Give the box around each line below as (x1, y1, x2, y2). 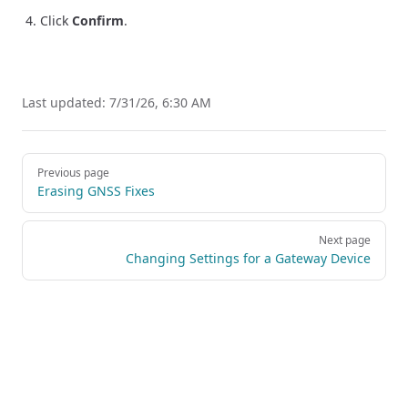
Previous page (37, 165, 109, 181)
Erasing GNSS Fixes (37, 182, 155, 200)
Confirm (72, 12, 124, 30)
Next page (319, 232, 371, 249)
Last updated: (22, 94, 109, 112)
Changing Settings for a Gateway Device (126, 250, 371, 268)
